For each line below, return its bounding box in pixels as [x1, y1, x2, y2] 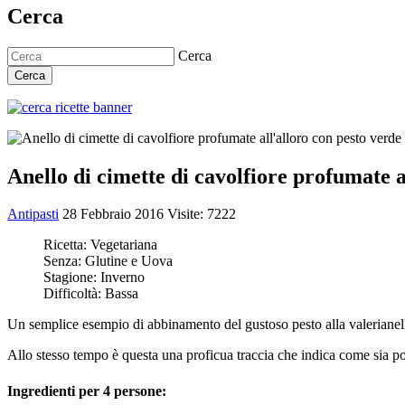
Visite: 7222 [167, 206, 236, 222]
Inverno [100, 269, 145, 286]
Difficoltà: [43, 286, 105, 302]
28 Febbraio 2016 [62, 206, 167, 222]
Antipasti [7, 206, 59, 222]
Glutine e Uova [85, 253, 173, 269]
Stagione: [43, 269, 100, 286]
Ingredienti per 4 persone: [7, 382, 166, 399]
